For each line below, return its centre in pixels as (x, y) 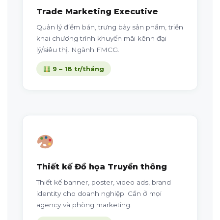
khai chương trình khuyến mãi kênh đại (101, 39)
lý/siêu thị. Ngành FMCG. (78, 50)
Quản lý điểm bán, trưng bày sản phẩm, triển (110, 27)
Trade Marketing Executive (97, 12)
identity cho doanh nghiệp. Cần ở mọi (99, 194)
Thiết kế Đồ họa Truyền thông (102, 167)
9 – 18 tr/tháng (77, 69)
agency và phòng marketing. (84, 205)
